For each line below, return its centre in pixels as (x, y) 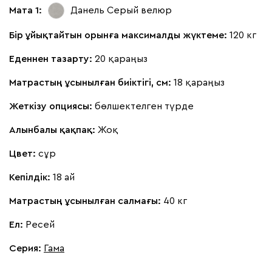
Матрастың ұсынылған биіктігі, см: (91, 82)
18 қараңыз (199, 82)
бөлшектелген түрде (144, 106)
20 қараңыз (121, 59)
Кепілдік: (31, 177)
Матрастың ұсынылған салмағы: (86, 201)
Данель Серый (104, 10)
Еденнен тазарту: (52, 59)
